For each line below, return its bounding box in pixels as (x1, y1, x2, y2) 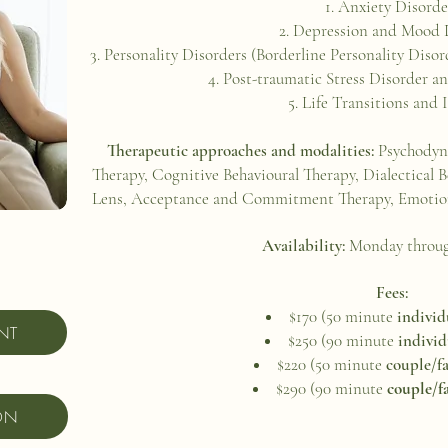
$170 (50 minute (288, 306, 397, 327)
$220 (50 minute (276, 354, 386, 375)
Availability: (261, 235, 349, 256)
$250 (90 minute (287, 330, 398, 351)
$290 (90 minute (276, 378, 387, 399)
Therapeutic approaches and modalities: (106, 140, 378, 161)
